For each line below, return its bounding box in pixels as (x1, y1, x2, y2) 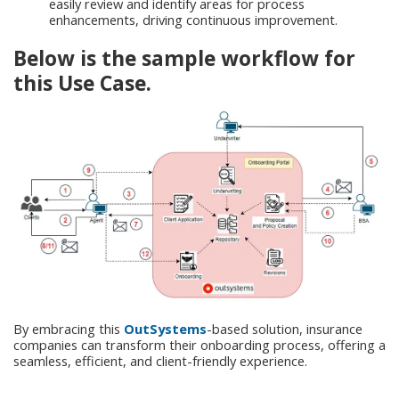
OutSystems (120, 320, 207, 338)
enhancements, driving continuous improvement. (49, 11, 338, 29)
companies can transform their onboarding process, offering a (13, 336, 386, 354)
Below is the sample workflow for (13, 44, 355, 73)
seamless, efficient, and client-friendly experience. (13, 352, 307, 370)
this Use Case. (13, 69, 151, 98)
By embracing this (13, 320, 120, 338)
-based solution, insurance (207, 320, 362, 338)
